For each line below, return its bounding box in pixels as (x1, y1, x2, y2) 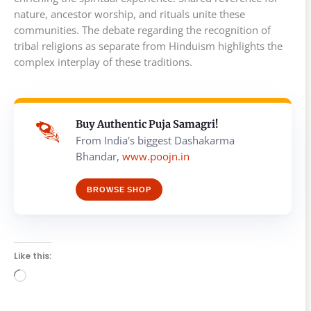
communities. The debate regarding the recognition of (14, 22, 271, 37)
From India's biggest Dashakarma (76, 133, 235, 147)
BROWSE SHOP (87, 185, 151, 194)
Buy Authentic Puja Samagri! (76, 117, 218, 131)
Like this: (14, 249, 51, 262)
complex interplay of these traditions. (14, 54, 192, 69)
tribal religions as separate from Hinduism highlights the (14, 38, 283, 53)
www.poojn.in (122, 149, 190, 163)
